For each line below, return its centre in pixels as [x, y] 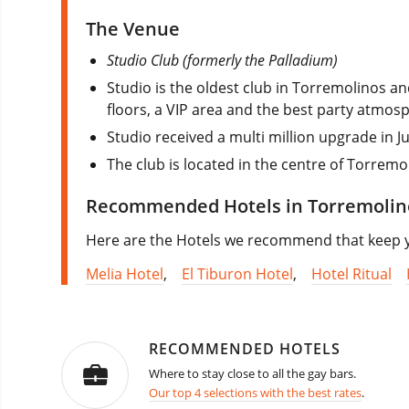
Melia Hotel [125, 274]
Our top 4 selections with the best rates [255, 393]
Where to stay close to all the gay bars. [252, 374]
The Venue [133, 29]
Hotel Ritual [351, 274]
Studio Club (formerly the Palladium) [223, 61]
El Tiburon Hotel [237, 274]
